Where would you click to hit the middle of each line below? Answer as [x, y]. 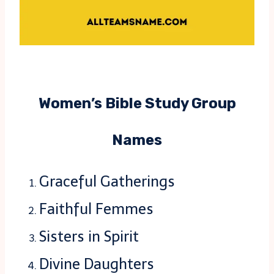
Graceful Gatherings [107, 182]
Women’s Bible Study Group [137, 104]
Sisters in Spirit [89, 237]
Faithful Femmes [96, 209]
